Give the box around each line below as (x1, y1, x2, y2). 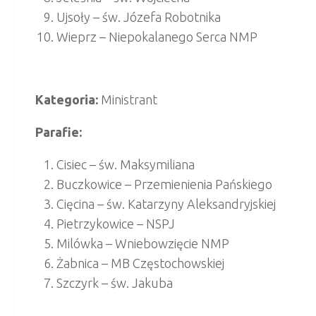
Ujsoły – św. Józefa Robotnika (56, 9, 221, 24)
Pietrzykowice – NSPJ (56, 216, 175, 231)
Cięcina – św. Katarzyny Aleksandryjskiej (56, 196, 276, 211)
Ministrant (98, 92, 157, 107)
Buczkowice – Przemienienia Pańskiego (56, 176, 272, 191)
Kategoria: (35, 92, 98, 107)
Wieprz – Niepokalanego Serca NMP (56, 29, 257, 44)
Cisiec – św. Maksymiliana (56, 157, 195, 171)
